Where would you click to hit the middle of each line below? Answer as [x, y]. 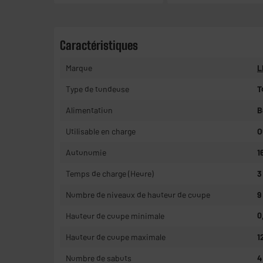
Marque [79, 68]
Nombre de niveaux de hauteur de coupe [138, 194]
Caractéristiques [99, 45]
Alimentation [89, 110]
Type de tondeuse [97, 89]
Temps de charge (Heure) [110, 173]
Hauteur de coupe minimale [115, 215]
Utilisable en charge [101, 131]
